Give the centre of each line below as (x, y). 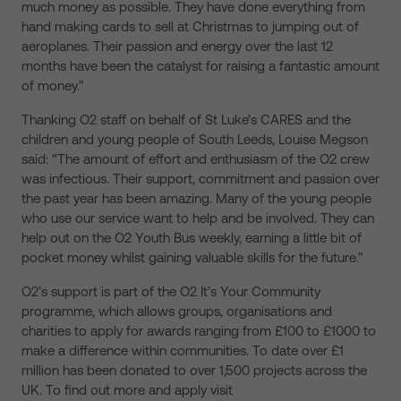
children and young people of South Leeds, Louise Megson (195, 139)
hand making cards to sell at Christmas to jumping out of (190, 26)
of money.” (53, 85)
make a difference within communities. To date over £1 (183, 350)
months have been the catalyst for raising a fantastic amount (200, 66)
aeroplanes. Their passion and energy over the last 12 (177, 46)
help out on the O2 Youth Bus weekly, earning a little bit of (192, 238)
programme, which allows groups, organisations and (177, 311)
